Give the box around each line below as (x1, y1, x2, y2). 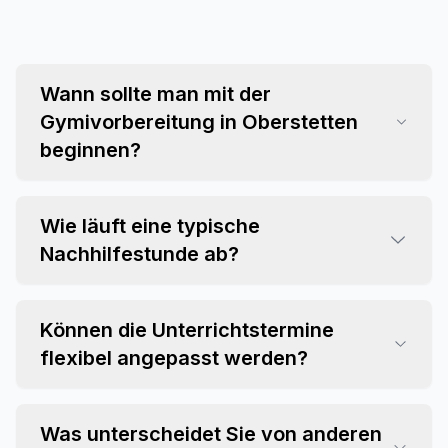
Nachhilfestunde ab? (40, 242, 239, 266)
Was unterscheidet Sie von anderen (40, 422, 382, 446)
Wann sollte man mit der (40, 82, 271, 106)
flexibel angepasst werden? (40, 346, 308, 370)
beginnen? (40, 138, 141, 162)
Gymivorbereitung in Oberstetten (40, 110, 358, 134)
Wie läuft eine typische (40, 214, 260, 238)
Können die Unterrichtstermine (40, 318, 334, 342)
